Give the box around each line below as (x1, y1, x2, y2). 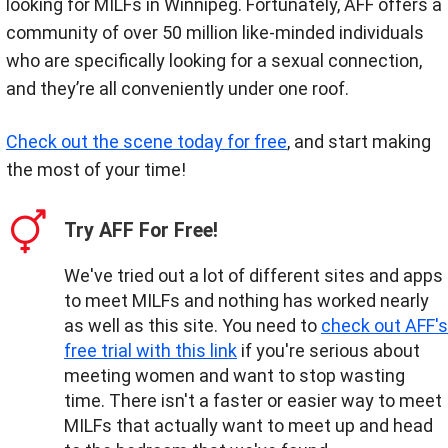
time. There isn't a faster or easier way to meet (64, 389, 442, 411)
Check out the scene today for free (6, 131, 287, 153)
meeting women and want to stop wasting (64, 364, 405, 386)
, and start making (287, 131, 431, 153)
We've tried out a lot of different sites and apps (64, 264, 443, 286)
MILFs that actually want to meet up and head (64, 414, 433, 436)
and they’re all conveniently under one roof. (6, 78, 349, 100)
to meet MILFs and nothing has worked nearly (64, 289, 429, 311)
